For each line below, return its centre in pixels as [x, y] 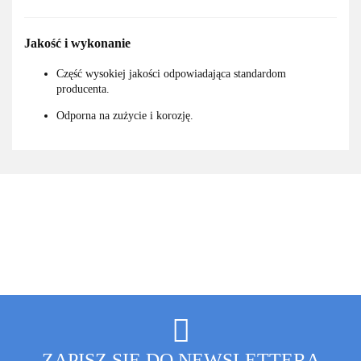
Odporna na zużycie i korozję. [125, 115]
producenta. [83, 89]
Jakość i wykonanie [77, 44]
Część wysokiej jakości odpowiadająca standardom [171, 73]
